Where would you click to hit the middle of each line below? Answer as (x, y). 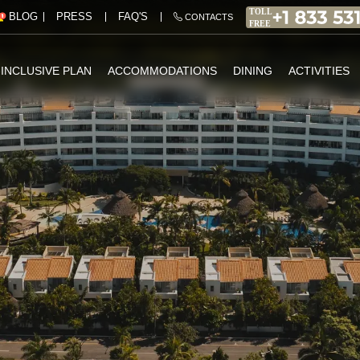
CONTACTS (208, 16)
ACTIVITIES (319, 70)
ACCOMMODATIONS (162, 70)
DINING (253, 70)
